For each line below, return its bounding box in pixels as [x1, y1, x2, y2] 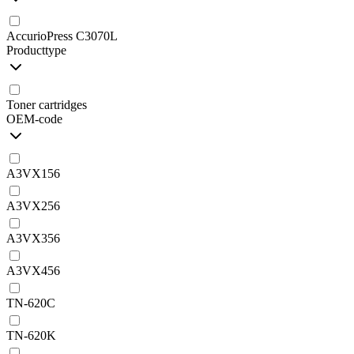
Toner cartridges [6, 97, 87, 111]
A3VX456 [6, 263, 60, 277]
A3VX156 [6, 166, 60, 180]
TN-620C [6, 296, 55, 310]
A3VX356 [6, 231, 60, 245]
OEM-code [6, 111, 62, 126]
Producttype [6, 43, 66, 57]
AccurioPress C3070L [6, 28, 118, 43]
